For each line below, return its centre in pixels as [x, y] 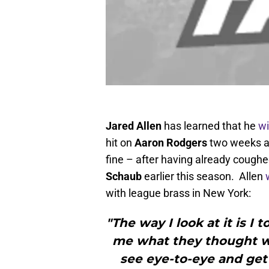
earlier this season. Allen [204, 177]
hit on [120, 143]
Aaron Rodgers [172, 143]
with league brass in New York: [178, 193]
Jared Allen [134, 126]
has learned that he [210, 126]
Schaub [124, 177]
